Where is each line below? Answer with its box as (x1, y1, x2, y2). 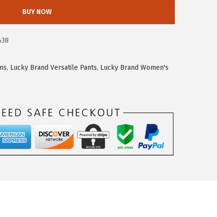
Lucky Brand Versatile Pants (10, 63, 97, 72)
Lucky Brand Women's (100, 63, 169, 72)
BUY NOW (22, 8, 52, 16)
